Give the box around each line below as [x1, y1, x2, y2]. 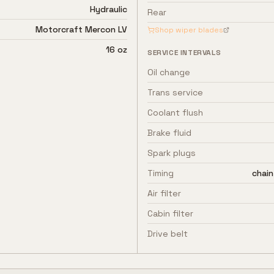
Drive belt [147, 228, 188, 239]
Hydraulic [90, 4, 127, 15]
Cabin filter [147, 208, 193, 219]
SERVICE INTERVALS [147, 48, 221, 57]
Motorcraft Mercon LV [35, 24, 127, 35]
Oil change [147, 67, 190, 78]
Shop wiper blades [155, 25, 223, 35]
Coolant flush [147, 107, 203, 118]
